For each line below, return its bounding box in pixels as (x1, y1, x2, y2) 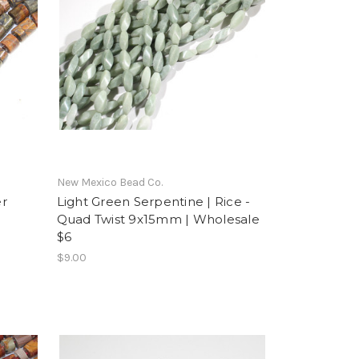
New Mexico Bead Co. (56, 175, 163, 189)
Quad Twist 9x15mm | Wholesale (56, 211, 260, 227)
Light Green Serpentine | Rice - (56, 193, 251, 209)
